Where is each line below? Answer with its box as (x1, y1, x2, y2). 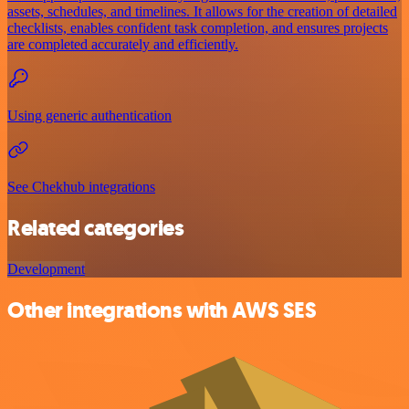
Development (7, 261, 85, 278)
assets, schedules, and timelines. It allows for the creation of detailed (7, 4, 397, 20)
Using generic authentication (7, 108, 172, 124)
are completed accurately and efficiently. (7, 37, 238, 53)
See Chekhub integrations (7, 179, 155, 195)
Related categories (7, 214, 184, 244)
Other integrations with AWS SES (7, 296, 317, 326)
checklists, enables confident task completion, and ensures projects (7, 20, 388, 37)
